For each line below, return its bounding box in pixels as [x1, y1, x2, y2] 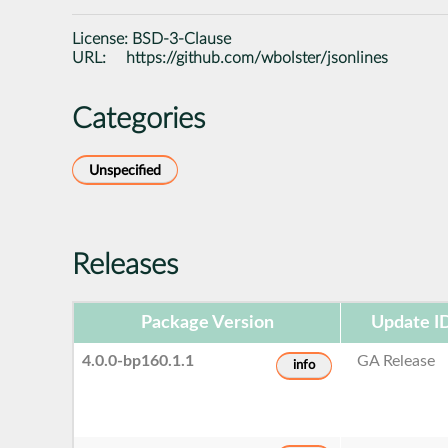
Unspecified [89, 162, 161, 178]
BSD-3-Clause [132, 30, 231, 47]
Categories [72, 104, 205, 134]
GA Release [357, 352, 436, 369]
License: [72, 30, 132, 47]
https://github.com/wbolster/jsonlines [126, 49, 389, 66]
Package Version [140, 313, 274, 332]
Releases [72, 250, 178, 280]
